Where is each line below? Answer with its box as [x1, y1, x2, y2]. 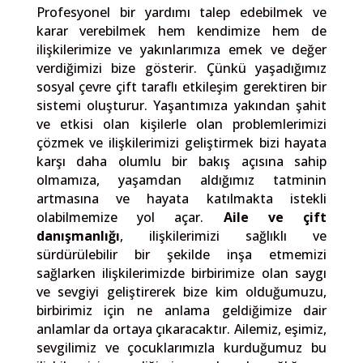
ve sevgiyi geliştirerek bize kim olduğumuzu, [36, 283, 327, 301]
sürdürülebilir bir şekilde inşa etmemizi [36, 246, 327, 263]
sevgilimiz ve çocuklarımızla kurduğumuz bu [36, 339, 327, 357]
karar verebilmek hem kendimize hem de [36, 22, 327, 40]
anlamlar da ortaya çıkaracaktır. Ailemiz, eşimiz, [36, 320, 327, 338]
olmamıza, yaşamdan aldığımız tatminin [36, 171, 327, 189]
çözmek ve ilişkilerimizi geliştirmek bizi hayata [36, 134, 327, 152]
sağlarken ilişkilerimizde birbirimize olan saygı [36, 264, 327, 282]
